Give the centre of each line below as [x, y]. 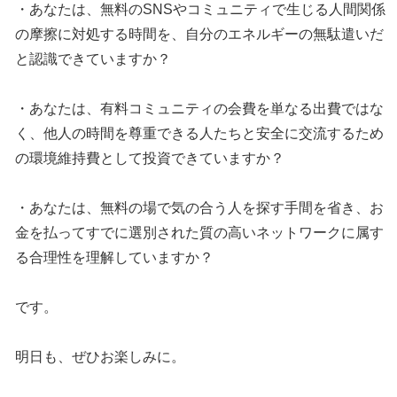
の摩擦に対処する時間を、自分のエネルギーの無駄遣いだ [200, 35]
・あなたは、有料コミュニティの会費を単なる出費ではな [200, 109]
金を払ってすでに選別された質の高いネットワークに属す [200, 233]
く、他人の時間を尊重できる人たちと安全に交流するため [200, 134]
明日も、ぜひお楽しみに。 [101, 357]
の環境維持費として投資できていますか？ [150, 159]
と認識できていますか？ [93, 59]
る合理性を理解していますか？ [115, 258]
